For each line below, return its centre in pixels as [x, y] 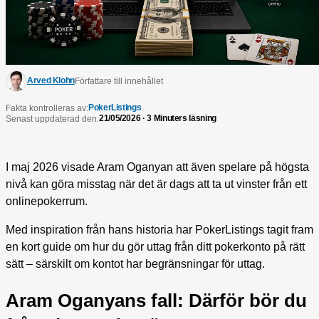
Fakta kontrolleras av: [47, 108]
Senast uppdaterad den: [52, 119]
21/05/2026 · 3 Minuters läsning [158, 118]
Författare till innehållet [119, 81]
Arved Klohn [51, 80]
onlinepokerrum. [47, 201]
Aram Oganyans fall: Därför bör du [156, 300]
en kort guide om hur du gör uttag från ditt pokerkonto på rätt [155, 247]
